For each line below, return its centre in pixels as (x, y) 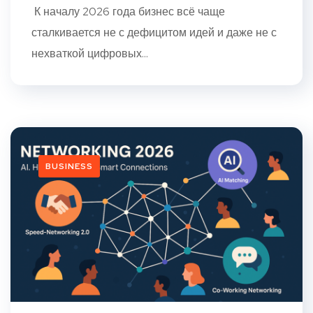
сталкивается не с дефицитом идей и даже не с (154, 32)
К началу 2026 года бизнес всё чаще (128, 11)
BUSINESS (69, 166)
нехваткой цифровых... (90, 53)
